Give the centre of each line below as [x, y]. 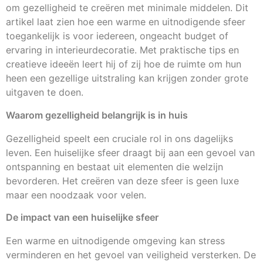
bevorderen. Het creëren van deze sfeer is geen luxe [122, 181]
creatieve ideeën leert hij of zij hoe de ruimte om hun [124, 64]
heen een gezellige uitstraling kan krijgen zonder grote [127, 78]
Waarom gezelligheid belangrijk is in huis [97, 115]
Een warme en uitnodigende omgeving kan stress [115, 240]
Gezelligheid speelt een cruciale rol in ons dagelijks [119, 138]
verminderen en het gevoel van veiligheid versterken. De [131, 254]
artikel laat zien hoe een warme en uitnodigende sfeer [126, 22]
